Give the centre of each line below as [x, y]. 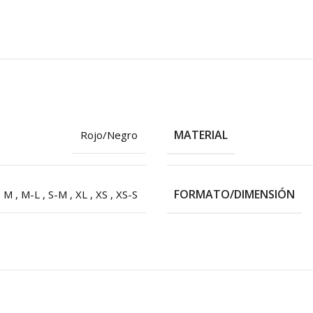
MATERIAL [201, 134]
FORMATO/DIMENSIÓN [234, 194]
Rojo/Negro [109, 134]
